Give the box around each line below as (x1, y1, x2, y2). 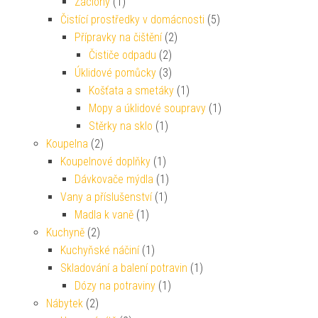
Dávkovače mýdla (75, 172, 153, 186)
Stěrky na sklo (89, 119, 153, 133)
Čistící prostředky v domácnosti (60, 12, 204, 26)
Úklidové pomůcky (75, 65, 156, 79)
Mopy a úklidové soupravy (89, 101, 206, 115)
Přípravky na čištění (75, 30, 162, 44)
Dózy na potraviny (75, 278, 155, 292)
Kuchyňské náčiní (60, 243, 139, 257)
